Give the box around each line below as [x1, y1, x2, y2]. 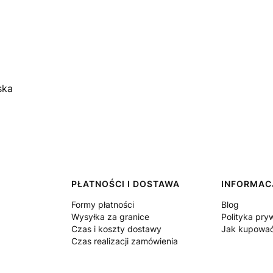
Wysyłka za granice [71, 211, 149, 222]
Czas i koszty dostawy [71, 224, 161, 234]
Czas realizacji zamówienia [71, 236, 178, 246]
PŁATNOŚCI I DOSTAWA [71, 179, 180, 189]
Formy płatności [71, 199, 134, 210]
